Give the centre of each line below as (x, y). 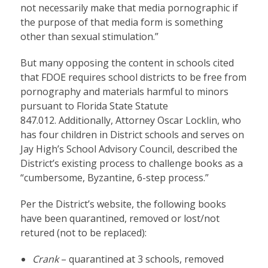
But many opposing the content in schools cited (127, 63)
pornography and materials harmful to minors (124, 91)
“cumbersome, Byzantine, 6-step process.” (115, 177)
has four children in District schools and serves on (132, 134)
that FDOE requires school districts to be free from (133, 77)
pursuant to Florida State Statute (94, 106)
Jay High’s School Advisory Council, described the (129, 149)
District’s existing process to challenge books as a (131, 163)
